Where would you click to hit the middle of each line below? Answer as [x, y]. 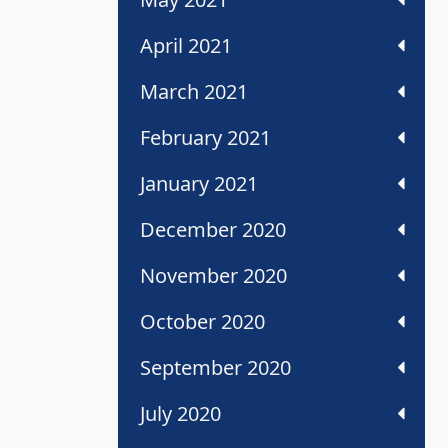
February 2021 [205, 138]
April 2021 [186, 46]
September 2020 [215, 368]
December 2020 [213, 230]
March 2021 [194, 92]
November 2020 [213, 276]
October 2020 [202, 322]
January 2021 [199, 184]
